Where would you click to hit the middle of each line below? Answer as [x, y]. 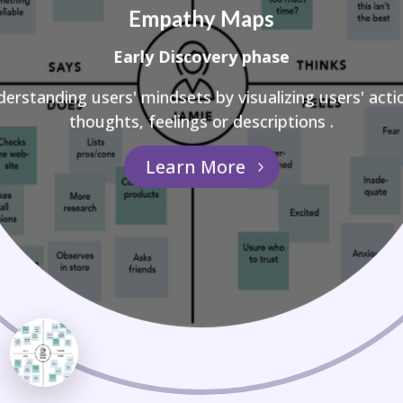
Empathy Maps [201, 18]
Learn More [195, 166]
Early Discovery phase [201, 56]
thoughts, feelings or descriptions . [201, 121]
